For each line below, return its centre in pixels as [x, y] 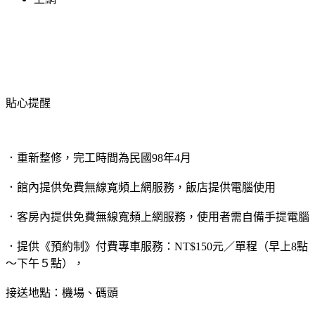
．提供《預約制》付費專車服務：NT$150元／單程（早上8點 [157, 246]
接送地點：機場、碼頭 [62, 292]
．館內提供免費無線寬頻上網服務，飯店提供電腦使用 [141, 187]
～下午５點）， [45, 263]
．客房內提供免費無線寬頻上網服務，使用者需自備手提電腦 [157, 217]
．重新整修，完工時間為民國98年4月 [98, 157]
